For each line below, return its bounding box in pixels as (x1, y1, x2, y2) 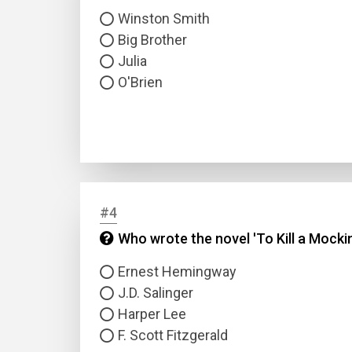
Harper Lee (118, 306, 186, 322)
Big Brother (118, 31, 187, 48)
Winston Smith (118, 10, 210, 27)
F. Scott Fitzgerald (118, 327, 228, 343)
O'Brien (118, 74, 163, 90)
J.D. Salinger (118, 284, 193, 301)
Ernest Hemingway (118, 263, 236, 280)
